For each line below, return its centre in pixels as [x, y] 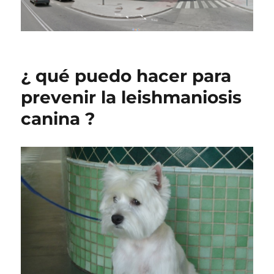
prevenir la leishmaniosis [131, 97]
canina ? [58, 118]
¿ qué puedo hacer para [126, 76]
